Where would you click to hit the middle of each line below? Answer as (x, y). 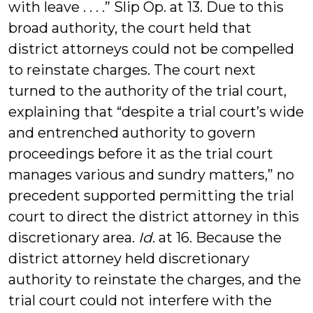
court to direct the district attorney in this (154, 217)
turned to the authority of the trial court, (147, 91)
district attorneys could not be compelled (151, 49)
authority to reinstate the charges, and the (155, 279)
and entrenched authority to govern (132, 133)
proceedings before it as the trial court (141, 154)
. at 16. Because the (217, 238)
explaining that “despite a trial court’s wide (156, 112)
